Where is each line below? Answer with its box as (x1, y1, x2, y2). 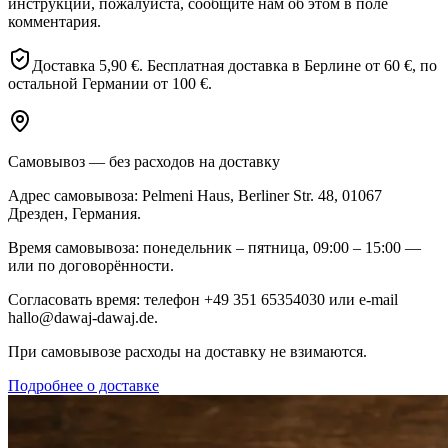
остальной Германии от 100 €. (8, 74, 212, 92)
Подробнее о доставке (8, 376, 159, 394)
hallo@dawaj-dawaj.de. (8, 308, 158, 326)
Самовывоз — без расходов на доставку (8, 152, 280, 170)
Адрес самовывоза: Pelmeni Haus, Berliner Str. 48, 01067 (8, 186, 382, 204)
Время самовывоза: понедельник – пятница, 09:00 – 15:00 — (8, 238, 421, 256)
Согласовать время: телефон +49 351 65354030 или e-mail (8, 290, 398, 308)
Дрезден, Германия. (8, 204, 141, 222)
